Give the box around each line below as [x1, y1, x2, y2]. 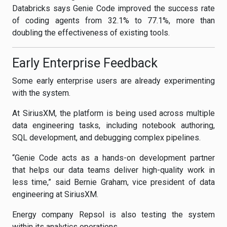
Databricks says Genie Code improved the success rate [12, 4, 215, 13]
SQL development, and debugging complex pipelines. [12, 133, 201, 142]
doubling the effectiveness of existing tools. [12, 28, 170, 37]
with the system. [12, 88, 70, 98]
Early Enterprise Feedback [12, 56, 158, 70]
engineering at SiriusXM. [12, 190, 98, 199]
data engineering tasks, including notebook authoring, [12, 121, 215, 130]
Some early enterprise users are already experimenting [12, 76, 215, 86]
